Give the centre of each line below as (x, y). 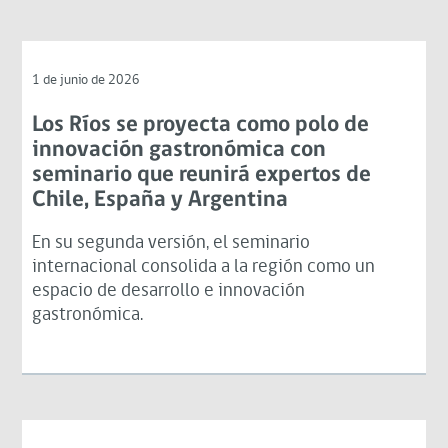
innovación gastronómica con (179, 150)
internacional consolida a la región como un (204, 267)
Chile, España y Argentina (160, 200)
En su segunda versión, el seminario (171, 243)
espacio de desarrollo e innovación (169, 291)
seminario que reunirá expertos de (202, 175)
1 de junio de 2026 (86, 80)
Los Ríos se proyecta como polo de (201, 125)
